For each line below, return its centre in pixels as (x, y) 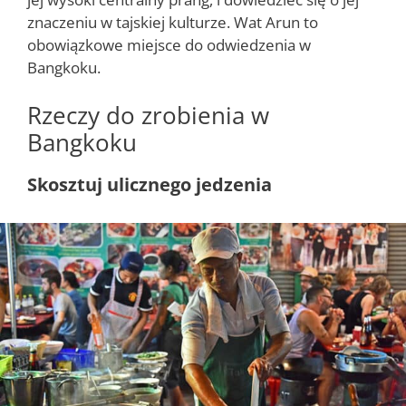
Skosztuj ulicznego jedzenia (150, 185)
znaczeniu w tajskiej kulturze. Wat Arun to (173, 22)
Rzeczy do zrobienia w (148, 116)
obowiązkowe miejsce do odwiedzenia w (169, 44)
